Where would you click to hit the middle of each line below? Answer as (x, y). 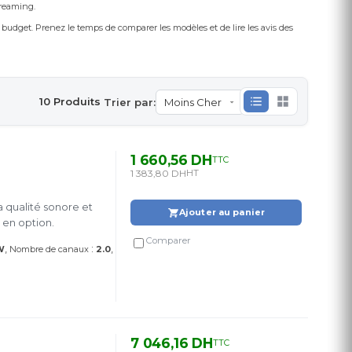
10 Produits (70, 101)
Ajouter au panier (222, 212)
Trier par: (130, 102)
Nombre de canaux (49, 249)
